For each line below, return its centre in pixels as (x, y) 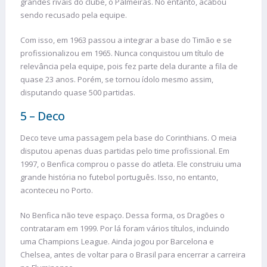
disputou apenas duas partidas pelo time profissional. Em (125, 151)
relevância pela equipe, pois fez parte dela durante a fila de (129, 66)
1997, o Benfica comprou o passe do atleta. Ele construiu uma (131, 164)
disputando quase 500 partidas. (78, 92)
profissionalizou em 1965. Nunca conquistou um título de (122, 53)
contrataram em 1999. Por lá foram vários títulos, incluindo (125, 228)
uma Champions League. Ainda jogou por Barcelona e (117, 241)
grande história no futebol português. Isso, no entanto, (119, 177)
